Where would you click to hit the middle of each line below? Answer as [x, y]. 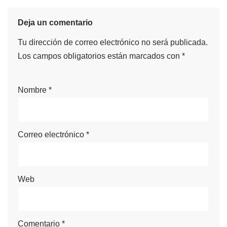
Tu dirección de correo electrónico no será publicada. [113, 42]
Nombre [33, 90]
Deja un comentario [55, 22]
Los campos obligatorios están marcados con [100, 56]
